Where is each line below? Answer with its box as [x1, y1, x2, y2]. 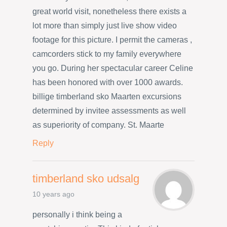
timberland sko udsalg [32, 172, 139, 185]
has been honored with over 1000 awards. [32, 78, 183, 87]
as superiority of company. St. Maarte [32, 120, 164, 129]
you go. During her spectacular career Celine [32, 63, 193, 72]
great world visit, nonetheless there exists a [32, 7, 186, 16]
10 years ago [32, 191, 74, 198]
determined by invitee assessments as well [32, 106, 186, 115]
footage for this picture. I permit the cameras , [32, 35, 192, 44]
